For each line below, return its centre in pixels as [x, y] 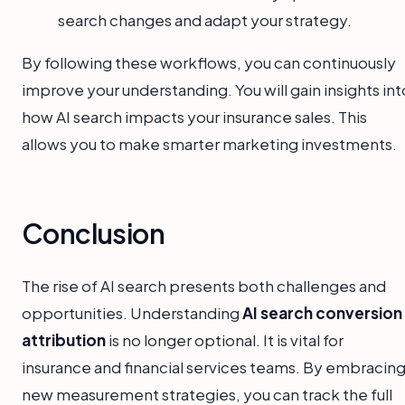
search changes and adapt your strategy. [205, 20]
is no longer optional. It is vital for [225, 340]
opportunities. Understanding [132, 313]
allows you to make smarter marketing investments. [209, 144]
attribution [64, 340]
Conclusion [93, 234]
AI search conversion [322, 313]
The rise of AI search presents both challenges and [204, 286]
